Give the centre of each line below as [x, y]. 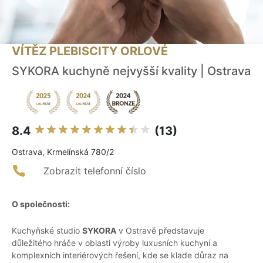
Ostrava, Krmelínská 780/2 [63, 152]
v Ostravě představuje [160, 231]
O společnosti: [41, 204]
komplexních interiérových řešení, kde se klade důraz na [120, 255]
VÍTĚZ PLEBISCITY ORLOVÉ [90, 51]
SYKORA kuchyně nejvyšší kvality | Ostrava [131, 71]
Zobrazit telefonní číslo [95, 171]
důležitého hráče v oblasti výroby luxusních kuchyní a [114, 243]
